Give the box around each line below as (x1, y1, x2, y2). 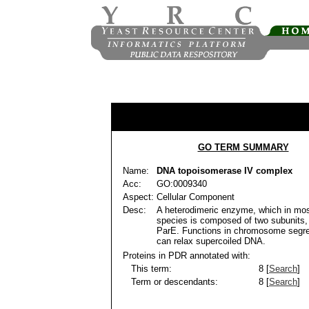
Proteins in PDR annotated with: (123, 250, 250, 261)
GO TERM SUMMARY (197, 142, 289, 152)
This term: (123, 263, 172, 274)
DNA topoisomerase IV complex (157, 166, 292, 176)
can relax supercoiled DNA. (157, 236, 266, 246)
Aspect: (123, 192, 154, 202)
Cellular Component (157, 192, 235, 202)
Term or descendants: (123, 277, 218, 287)
